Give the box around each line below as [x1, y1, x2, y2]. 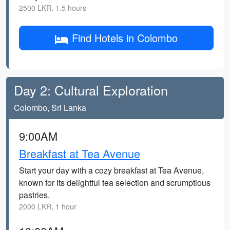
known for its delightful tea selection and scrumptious [19, 177, 210, 188]
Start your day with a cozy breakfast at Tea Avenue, [19, 164, 204, 176]
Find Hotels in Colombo [72, 30, 178, 45]
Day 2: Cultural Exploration [14, 81, 168, 99]
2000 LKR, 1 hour [19, 201, 76, 212]
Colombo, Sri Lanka [14, 102, 86, 113]
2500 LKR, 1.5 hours [19, 3, 86, 13]
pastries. [19, 189, 50, 201]
